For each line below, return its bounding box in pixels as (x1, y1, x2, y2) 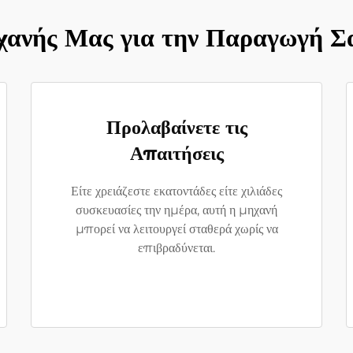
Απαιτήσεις (129, 142, 224, 165)
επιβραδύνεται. (138, 240, 215, 255)
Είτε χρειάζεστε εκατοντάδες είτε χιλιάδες (71, 184, 282, 199)
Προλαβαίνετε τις (106, 116, 247, 139)
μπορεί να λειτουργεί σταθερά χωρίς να (75, 221, 278, 236)
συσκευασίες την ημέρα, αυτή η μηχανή (76, 203, 277, 217)
